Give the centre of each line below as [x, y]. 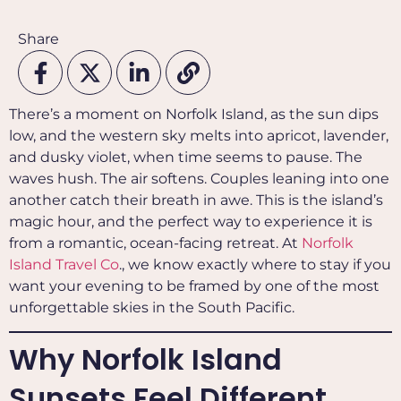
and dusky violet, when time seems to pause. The [186, 157]
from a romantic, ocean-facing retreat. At [155, 243]
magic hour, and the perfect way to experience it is [191, 222]
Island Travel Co [64, 264]
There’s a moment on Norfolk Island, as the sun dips [194, 114]
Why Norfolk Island [145, 360]
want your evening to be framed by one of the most [194, 286]
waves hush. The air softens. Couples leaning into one [199, 179]
